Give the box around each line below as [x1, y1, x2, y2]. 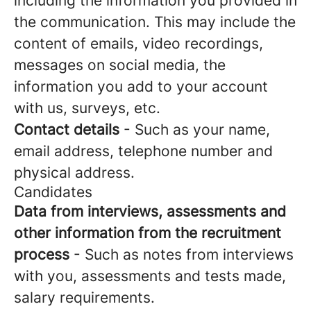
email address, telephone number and [14, 142, 273, 160]
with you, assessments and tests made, [14, 267, 286, 285]
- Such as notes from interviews [69, 246, 294, 263]
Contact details [14, 121, 119, 138]
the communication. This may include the [14, 13, 296, 31]
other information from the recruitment [14, 224, 281, 242]
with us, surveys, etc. [14, 99, 160, 117]
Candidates [14, 183, 92, 201]
